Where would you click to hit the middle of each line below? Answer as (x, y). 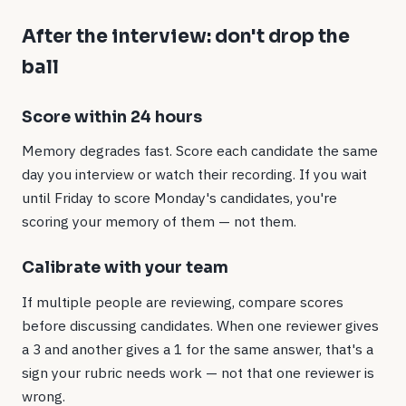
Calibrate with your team (125, 268)
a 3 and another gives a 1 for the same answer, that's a (198, 348)
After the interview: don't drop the (186, 36)
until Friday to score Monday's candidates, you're (179, 198)
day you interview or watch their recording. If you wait (194, 174)
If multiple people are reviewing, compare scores (183, 301)
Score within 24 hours (112, 116)
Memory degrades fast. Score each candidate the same (200, 151)
